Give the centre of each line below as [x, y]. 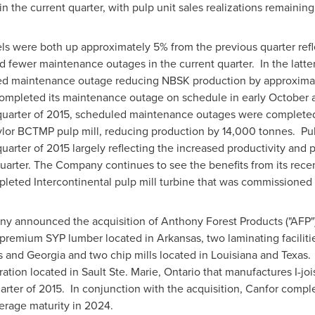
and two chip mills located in [138, 255]
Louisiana [234, 255]
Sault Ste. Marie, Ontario [141, 272]
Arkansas [179, 238]
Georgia [46, 255]
